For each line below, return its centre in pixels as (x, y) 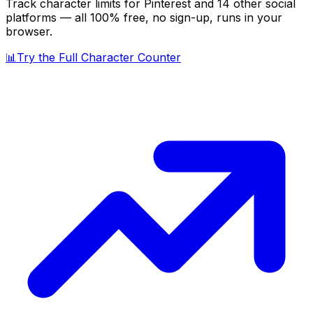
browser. (29, 31)
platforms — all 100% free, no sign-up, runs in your (144, 17)
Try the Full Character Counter (99, 57)
